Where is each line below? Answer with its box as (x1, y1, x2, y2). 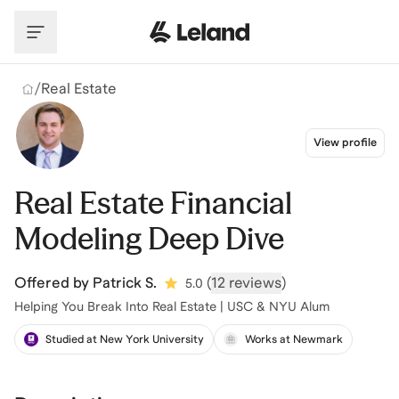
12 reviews (211, 274, 281, 291)
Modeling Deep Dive (14, 220, 284, 257)
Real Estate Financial (14, 184, 292, 222)
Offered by (14, 274, 89, 291)
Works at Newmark (245, 333, 343, 346)
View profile (313, 136, 377, 149)
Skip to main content (13, 8, 154, 25)
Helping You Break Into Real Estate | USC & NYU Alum (14, 299, 330, 313)
